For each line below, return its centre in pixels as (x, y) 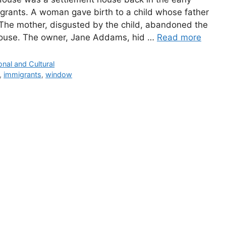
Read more (179, 38)
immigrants (23, 75)
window (59, 75)
